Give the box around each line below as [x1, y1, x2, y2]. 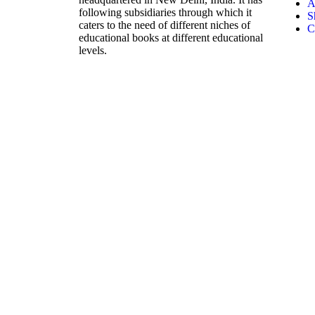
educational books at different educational [79, 31, 263, 44]
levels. [79, 44, 107, 56]
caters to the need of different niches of [79, 18, 250, 31]
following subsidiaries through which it [79, 6, 252, 18]
